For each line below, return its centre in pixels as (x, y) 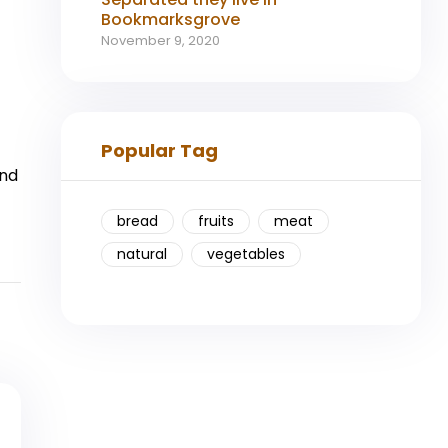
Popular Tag (159, 150)
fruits (216, 220)
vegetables (246, 253)
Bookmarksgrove (170, 19)
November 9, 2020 (160, 40)
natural (142, 253)
